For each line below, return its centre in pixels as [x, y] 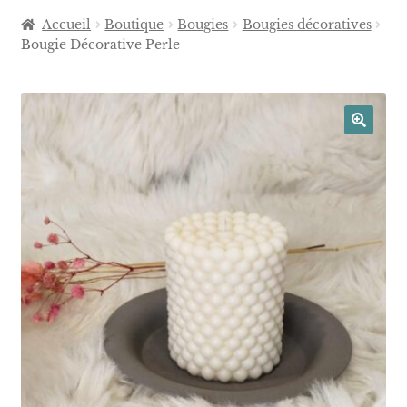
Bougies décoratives [307, 25]
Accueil [67, 25]
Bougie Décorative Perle [100, 45]
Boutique [134, 25]
